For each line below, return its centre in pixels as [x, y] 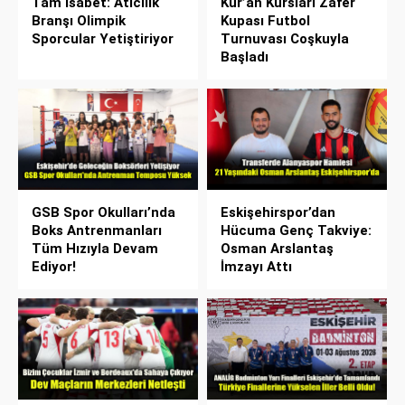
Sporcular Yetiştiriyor [103, 39]
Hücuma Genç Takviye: [296, 230]
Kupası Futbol [265, 21]
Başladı [245, 57]
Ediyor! [54, 266]
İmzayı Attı [256, 266]
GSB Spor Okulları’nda [104, 212]
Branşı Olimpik [79, 21]
